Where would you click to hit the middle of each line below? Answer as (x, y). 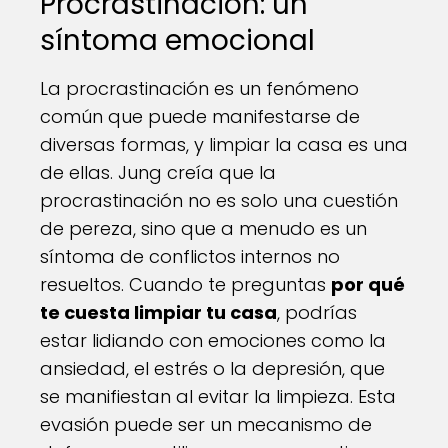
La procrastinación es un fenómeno (199, 89)
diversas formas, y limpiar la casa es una (224, 145)
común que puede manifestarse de (200, 117)
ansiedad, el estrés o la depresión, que (212, 369)
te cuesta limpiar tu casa (158, 313)
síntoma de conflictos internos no (190, 257)
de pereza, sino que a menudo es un (203, 229)
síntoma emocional (177, 41)
